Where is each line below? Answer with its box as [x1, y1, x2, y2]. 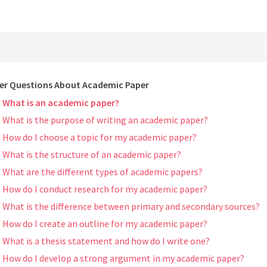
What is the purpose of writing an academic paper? [2, 114, 208, 126]
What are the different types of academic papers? [2, 166, 203, 178]
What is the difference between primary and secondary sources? [2, 200, 260, 213]
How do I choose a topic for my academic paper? [2, 131, 197, 144]
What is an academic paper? [2, 97, 119, 109]
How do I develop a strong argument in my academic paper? [2, 252, 244, 265]
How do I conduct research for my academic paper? [2, 183, 207, 195]
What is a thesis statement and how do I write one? [2, 235, 210, 247]
